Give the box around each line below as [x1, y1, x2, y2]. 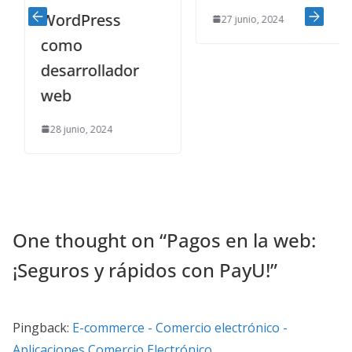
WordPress [28, 9, 109, 31]
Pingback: [13, 318, 72, 336]
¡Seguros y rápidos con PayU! [13, 256, 270, 283]
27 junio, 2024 [209, 12, 272, 26]
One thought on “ [13, 226, 167, 253]
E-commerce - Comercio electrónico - [72, 318, 288, 336]
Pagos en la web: [167, 226, 316, 253]
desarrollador [28, 59, 127, 81]
